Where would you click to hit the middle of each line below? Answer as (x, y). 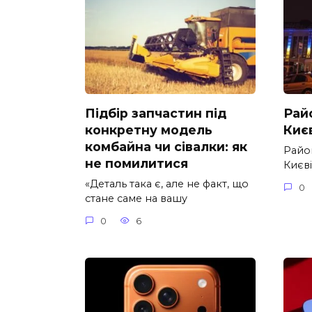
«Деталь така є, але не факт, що (167, 184)
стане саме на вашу (136, 199)
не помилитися (136, 164)
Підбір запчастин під (156, 114)
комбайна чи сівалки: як (166, 147)
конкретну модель (149, 130)
